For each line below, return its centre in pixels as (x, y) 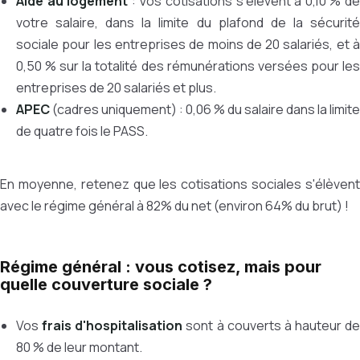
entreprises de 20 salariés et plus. (116, 88)
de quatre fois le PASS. (82, 131)
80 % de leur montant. (79, 347)
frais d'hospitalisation (112, 325)
